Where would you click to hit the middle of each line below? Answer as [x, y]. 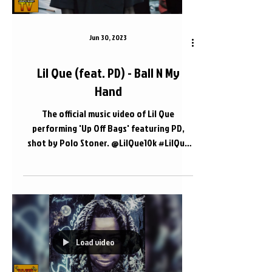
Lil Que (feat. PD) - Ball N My [108, 73]
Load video [95, 242]
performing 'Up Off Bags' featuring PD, [108, 128]
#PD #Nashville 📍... [108, 157]
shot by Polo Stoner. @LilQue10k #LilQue [108, 143]
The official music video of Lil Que [108, 114]
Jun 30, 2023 [108, 37]
